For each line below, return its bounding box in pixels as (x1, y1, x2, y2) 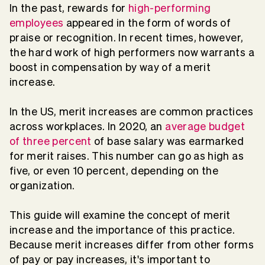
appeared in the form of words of (63, 17, 231, 28)
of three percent (9, 135, 92, 147)
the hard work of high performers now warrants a (9, 46, 254, 58)
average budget (165, 120, 245, 132)
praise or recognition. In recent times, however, (9, 31, 244, 43)
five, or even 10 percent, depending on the (9, 164, 219, 176)
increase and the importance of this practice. (9, 224, 235, 235)
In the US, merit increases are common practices (9, 105, 253, 117)
